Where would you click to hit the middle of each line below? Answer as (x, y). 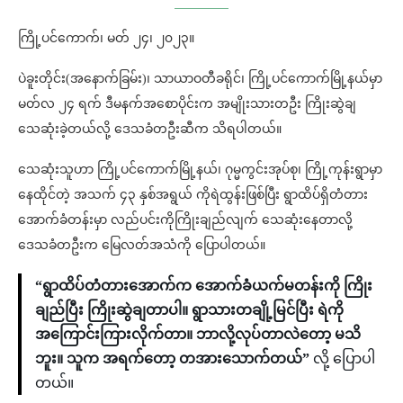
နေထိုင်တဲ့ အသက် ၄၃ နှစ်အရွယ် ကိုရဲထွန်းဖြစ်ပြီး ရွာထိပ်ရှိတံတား (193, 194)
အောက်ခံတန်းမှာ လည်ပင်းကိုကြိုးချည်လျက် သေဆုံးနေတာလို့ (185, 219)
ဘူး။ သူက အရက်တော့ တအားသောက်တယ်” (174, 358)
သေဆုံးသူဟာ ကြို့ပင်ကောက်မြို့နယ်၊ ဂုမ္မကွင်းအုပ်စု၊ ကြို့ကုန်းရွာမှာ (200, 169)
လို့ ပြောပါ (344, 358)
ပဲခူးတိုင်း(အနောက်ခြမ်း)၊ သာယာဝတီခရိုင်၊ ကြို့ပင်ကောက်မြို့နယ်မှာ (200, 78)
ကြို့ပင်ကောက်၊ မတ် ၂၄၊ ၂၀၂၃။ (106, 38)
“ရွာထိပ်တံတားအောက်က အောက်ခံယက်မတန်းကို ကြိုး (204, 285)
